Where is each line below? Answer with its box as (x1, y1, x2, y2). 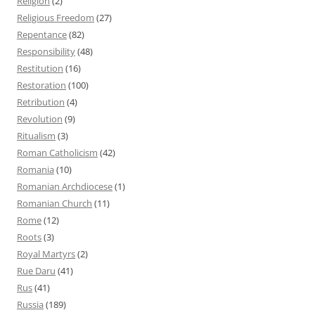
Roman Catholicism (17, 146, 98, 159)
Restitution (17, 61, 63, 75)
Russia (17, 297, 44, 311)
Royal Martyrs (17, 247, 75, 260)
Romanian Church (17, 196, 92, 210)
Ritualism (17, 129, 56, 142)
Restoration (17, 78, 66, 91)
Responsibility (17, 44, 75, 58)
